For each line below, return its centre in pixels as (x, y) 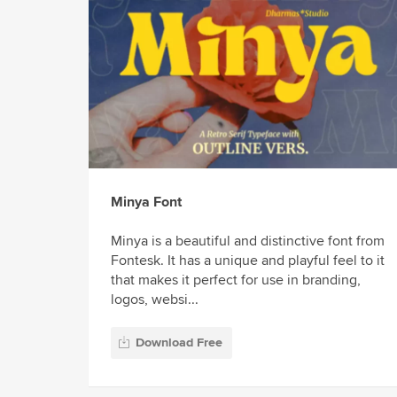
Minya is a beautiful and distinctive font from (248, 241)
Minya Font (146, 202)
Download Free (179, 343)
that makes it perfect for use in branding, (236, 280)
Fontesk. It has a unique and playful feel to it (248, 260)
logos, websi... (155, 299)
